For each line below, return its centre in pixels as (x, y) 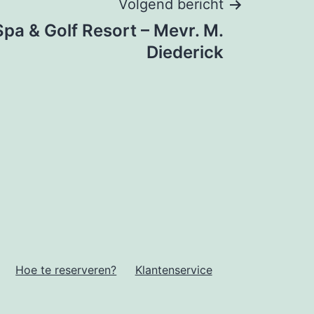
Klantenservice (173, 269)
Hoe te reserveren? (66, 269)
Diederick (185, 53)
